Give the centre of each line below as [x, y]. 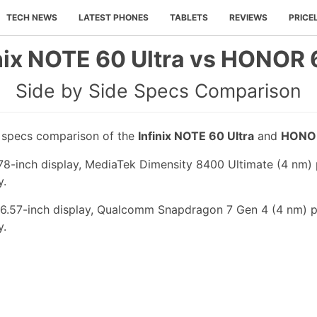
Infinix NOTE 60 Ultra [196, 136]
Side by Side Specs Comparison [158, 91]
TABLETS [189, 17]
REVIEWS [248, 17]
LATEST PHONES [114, 17]
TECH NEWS [32, 17]
